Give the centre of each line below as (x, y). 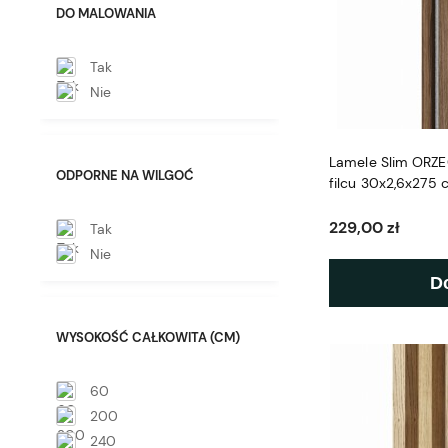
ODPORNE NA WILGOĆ (125, 176)
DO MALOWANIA (106, 14)
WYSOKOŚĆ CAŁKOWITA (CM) (148, 338)
